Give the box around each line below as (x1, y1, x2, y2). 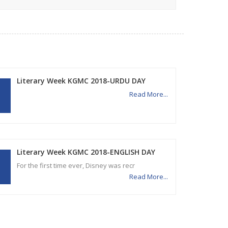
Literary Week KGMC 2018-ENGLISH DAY (17, 147, 156, 157)
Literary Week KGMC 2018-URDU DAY (17, 76, 146, 85)
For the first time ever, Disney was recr (17, 161, 138, 170)
